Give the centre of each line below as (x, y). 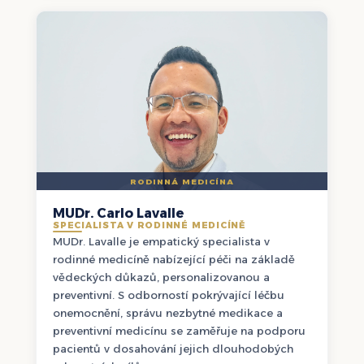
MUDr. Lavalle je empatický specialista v (161, 242)
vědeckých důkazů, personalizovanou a (161, 277)
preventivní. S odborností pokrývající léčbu (169, 295)
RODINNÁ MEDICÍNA (182, 181)
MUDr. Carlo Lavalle (119, 214)
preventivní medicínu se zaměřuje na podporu (179, 331)
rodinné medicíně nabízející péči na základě (174, 260)
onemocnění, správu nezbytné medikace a (168, 313)
